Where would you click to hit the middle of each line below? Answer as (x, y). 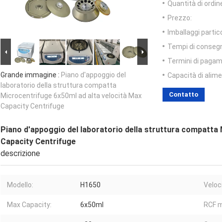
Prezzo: (180, 18)
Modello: (20, 185)
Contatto (184, 95)
